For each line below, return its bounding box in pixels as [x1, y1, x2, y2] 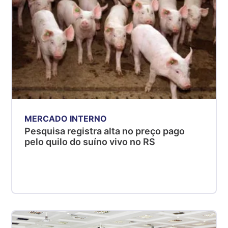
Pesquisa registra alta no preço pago [24, 126, 185, 137]
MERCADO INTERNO [24, 113, 107, 124]
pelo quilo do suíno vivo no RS [24, 136, 156, 148]
